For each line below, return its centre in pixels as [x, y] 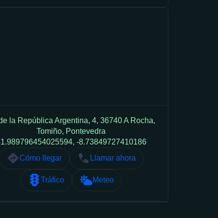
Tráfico [53, 180]
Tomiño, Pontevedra [71, 131]
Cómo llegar [40, 158]
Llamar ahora [113, 158]
